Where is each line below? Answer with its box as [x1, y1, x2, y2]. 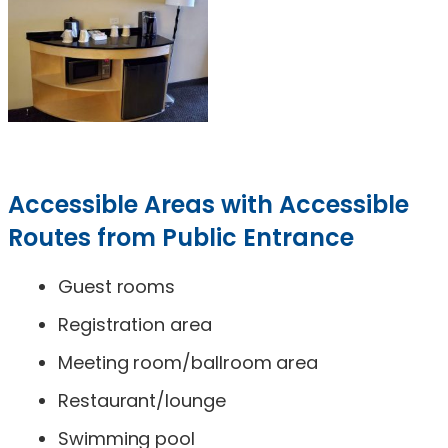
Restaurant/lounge [58, 387, 226, 413]
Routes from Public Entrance [8, 220, 354, 254]
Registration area [58, 311, 212, 337]
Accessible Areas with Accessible [8, 187, 409, 221]
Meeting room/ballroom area [58, 349, 319, 375]
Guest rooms [58, 273, 176, 299]
